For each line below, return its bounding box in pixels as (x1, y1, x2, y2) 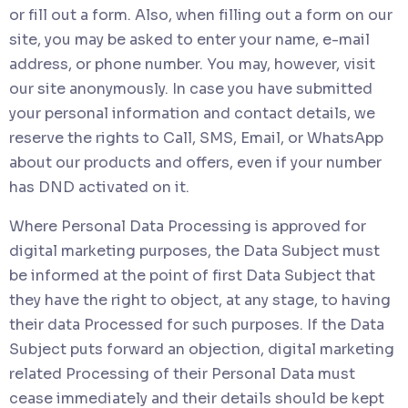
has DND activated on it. (9, 177, 189, 197)
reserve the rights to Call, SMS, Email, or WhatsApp (9, 127, 383, 148)
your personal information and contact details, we (9, 103, 375, 123)
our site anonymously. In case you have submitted (9, 78, 372, 98)
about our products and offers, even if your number (9, 152, 382, 172)
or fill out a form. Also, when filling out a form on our (9, 5, 393, 25)
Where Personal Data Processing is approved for (9, 216, 366, 236)
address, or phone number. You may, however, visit (9, 54, 375, 74)
